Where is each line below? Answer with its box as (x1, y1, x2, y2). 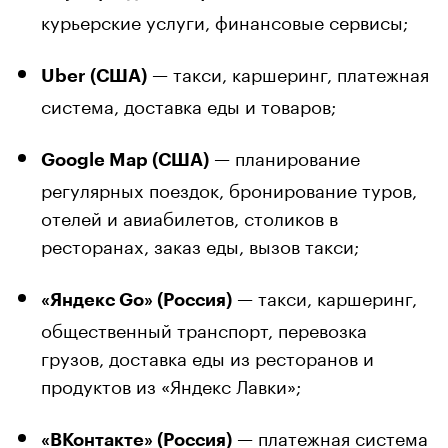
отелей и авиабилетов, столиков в (41, 201, 338, 230)
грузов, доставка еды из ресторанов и (41, 341, 374, 370)
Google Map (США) (41, 150, 209, 169)
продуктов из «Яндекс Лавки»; (41, 369, 301, 398)
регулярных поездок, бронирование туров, (41, 173, 417, 202)
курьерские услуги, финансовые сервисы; (41, 5, 408, 34)
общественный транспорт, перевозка (41, 313, 367, 342)
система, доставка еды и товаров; (41, 89, 336, 118)
